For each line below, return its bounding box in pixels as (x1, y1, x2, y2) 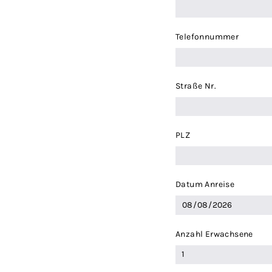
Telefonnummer (175, 32, 239, 42)
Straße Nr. (175, 81, 216, 92)
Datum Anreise (175, 179, 235, 190)
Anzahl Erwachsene (175, 228, 253, 239)
